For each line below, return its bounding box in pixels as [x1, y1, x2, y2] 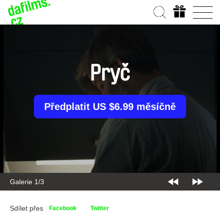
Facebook [49, 205, 77, 212]
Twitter [90, 205, 109, 212]
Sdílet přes [10, 204, 43, 212]
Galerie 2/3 [10, 178, 44, 186]
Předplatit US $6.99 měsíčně [44, 101, 176, 112]
